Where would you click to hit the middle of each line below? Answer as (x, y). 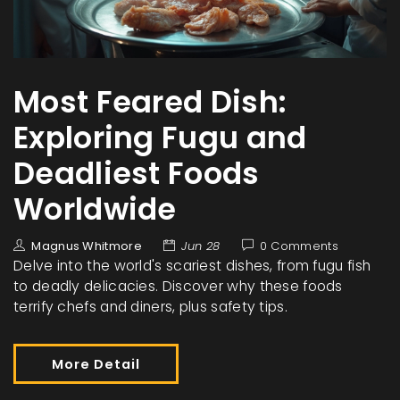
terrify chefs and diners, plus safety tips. (150, 307)
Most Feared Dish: (150, 103)
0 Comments (299, 246)
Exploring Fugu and (160, 138)
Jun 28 (201, 246)
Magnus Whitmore (87, 246)
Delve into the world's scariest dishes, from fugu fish (192, 266)
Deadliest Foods (137, 174)
